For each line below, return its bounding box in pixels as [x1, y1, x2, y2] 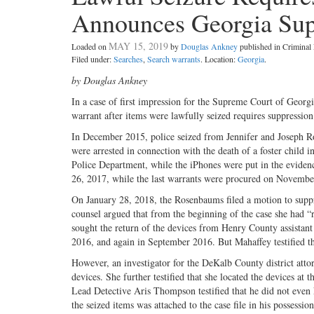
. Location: [200, 53, 238, 64]
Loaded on [71, 40, 109, 52]
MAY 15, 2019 [109, 39, 168, 53]
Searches [114, 53, 143, 64]
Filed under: [71, 53, 114, 64]
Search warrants [147, 53, 200, 64]
